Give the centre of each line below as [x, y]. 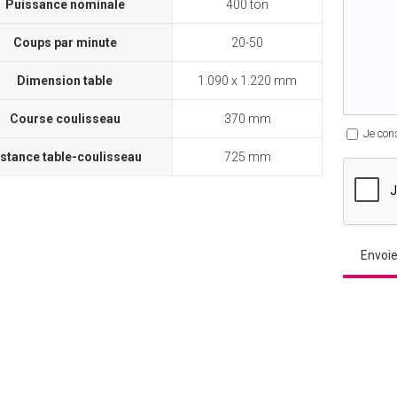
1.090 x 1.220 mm [248, 81]
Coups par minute [65, 43]
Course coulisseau [65, 119]
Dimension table [65, 81]
